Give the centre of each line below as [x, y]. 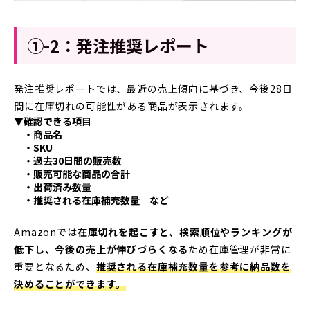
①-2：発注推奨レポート [118, 45]
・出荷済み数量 [53, 186]
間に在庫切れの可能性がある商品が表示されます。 [132, 106]
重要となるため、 [55, 266]
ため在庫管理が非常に [240, 249]
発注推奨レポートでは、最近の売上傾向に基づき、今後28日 [153, 88]
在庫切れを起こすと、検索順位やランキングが [185, 231]
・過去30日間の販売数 [68, 160]
